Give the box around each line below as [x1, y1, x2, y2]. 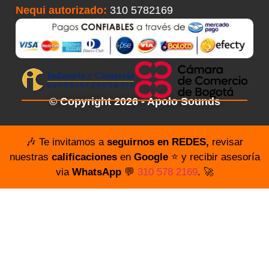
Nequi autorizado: [16, 4, 107, 16]
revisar [209, 136, 243, 148]
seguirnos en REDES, [107, 136, 209, 148]
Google [133, 151, 168, 163]
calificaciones [51, 151, 117, 163]
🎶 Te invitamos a [26, 136, 107, 148]
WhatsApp [71, 166, 121, 178]
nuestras [9, 151, 52, 163]
